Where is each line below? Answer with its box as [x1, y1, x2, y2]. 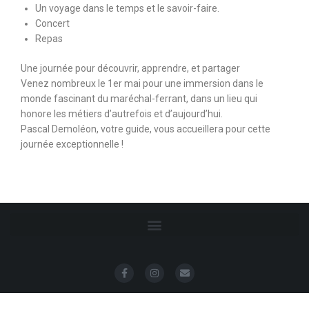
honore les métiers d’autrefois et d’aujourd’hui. [21, 108, 223, 119]
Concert [35, 18, 70, 29]
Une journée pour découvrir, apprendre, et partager [21, 63, 240, 74]
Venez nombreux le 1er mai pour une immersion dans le [21, 78, 263, 89]
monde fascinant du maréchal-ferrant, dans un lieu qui [21, 93, 257, 104]
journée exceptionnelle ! [21, 139, 123, 150]
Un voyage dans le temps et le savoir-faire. [35, 3, 219, 14]
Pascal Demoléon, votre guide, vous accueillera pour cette [21, 123, 270, 134]
